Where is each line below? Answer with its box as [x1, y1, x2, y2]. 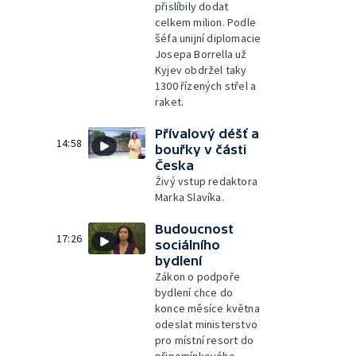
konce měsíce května [155, 300, 260, 315]
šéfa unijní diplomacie [155, 30, 261, 45]
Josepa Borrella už [155, 46, 247, 61]
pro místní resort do [155, 332, 253, 347]
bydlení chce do [155, 284, 233, 300]
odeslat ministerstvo [155, 316, 257, 331]
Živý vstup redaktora [155, 173, 257, 188]
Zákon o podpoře [155, 269, 240, 284]
